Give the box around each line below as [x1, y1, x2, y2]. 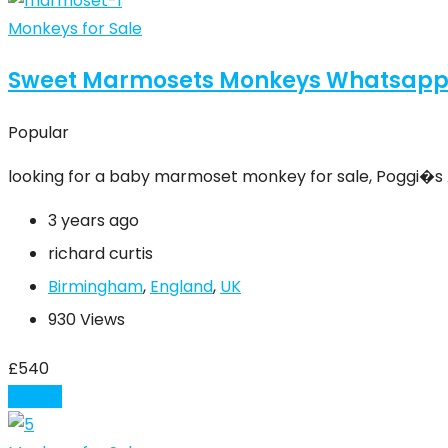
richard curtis [48, 242, 153, 266]
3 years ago [48, 209, 139, 233]
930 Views [48, 308, 125, 332]
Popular [8, 121, 69, 145]
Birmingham [48, 275, 143, 299]
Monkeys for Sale [8, 17, 142, 41]
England [150, 275, 213, 299]
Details [8, 385, 62, 409]
